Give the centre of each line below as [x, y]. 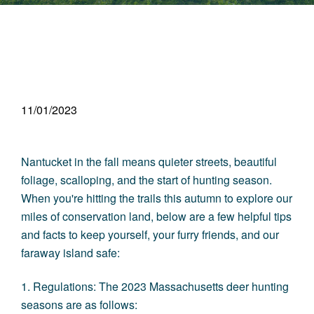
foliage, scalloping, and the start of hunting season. [146, 180]
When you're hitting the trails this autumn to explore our [157, 198]
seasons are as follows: [79, 305]
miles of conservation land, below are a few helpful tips [156, 216]
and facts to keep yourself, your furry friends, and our [150, 234]
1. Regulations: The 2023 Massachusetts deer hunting [155, 286]
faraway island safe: [70, 253]
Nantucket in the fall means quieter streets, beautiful [149, 162]
